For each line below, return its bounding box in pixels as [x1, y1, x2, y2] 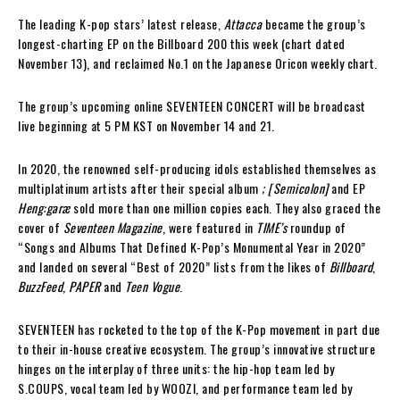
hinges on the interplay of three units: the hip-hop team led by [18, 358, 335, 378]
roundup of [287, 217, 346, 237]
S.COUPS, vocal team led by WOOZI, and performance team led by [18, 378, 353, 397]
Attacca [223, 13, 262, 33]
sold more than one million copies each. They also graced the [70, 197, 380, 217]
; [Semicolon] [262, 178, 329, 197]
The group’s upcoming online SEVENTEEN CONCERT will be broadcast [18, 96, 366, 115]
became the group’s [262, 13, 366, 33]
